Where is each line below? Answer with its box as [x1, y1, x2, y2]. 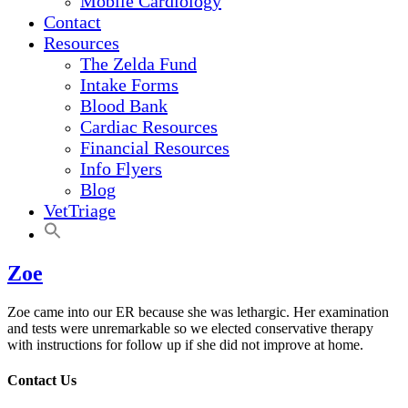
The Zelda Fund [80, 54, 197, 74]
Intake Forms [80, 75, 178, 95]
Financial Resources [80, 138, 229, 158]
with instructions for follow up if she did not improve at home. [7, 336, 363, 352]
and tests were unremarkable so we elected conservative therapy [7, 320, 373, 336]
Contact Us [7, 372, 76, 389]
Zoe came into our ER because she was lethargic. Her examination [7, 303, 389, 320]
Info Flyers [80, 158, 162, 178]
